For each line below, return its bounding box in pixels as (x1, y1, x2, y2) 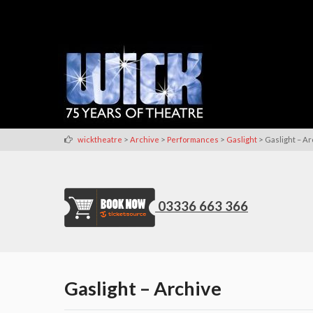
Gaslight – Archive (64, 276, 221, 300)
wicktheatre (78, 134, 122, 144)
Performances (167, 134, 219, 144)
